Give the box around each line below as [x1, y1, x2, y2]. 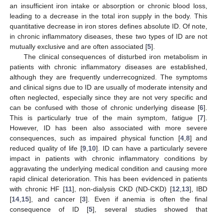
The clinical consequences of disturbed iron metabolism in [23, 52, 207, 61]
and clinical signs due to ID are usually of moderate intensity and [10, 83, 207, 91]
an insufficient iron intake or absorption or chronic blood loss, [10, 1, 207, 10]
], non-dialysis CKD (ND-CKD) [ [72, 185, 172, 193]
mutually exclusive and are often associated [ [10, 42, 147, 50]
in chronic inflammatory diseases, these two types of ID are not [10, 32, 207, 40]
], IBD [189, 185, 207, 193]
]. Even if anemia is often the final [85, 195, 208, 203]
